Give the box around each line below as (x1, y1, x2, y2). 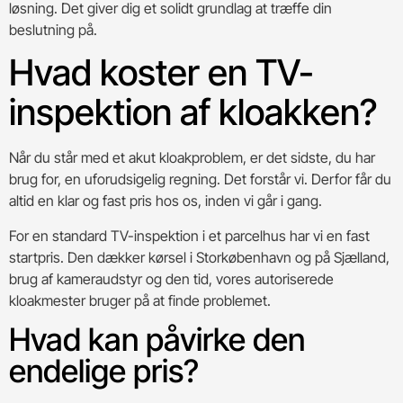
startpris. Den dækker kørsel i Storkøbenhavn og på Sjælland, (9, 247, 390, 266)
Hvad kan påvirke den (9, 320, 305, 359)
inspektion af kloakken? (9, 90, 377, 135)
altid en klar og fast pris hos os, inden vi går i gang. (9, 192, 322, 210)
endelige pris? (9, 352, 199, 390)
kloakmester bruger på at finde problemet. (9, 291, 271, 309)
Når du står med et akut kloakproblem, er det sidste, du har (9, 148, 375, 167)
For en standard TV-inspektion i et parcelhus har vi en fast (9, 226, 370, 245)
